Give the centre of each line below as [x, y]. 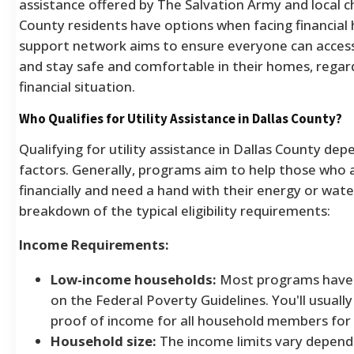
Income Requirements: [94, 245]
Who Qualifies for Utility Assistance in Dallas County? [181, 118]
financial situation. [77, 86]
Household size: [104, 341]
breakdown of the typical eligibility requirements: [175, 211]
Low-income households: [134, 280]
